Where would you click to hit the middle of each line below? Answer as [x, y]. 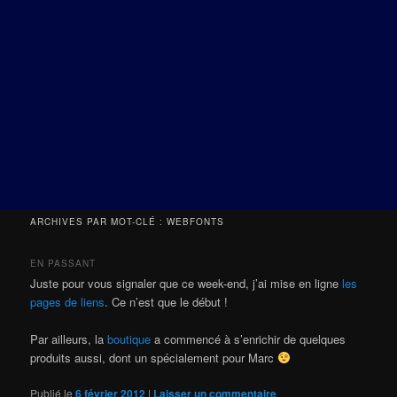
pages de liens [68, 301]
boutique [129, 339]
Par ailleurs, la [69, 339]
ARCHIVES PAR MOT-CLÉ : [99, 221]
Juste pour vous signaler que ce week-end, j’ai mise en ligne [187, 283]
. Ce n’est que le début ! [167, 301]
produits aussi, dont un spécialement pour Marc [154, 357]
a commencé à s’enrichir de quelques [249, 339]
